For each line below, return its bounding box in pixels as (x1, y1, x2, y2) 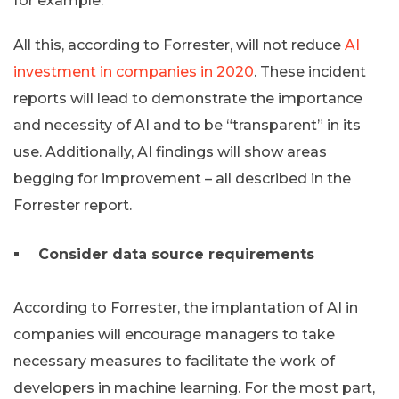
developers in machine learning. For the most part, (13, 379, 375, 397)
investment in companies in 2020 (13, 63, 254, 81)
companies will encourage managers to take (13, 326, 335, 344)
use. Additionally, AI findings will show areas (13, 143, 327, 161)
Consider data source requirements (38, 246, 314, 264)
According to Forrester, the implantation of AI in (13, 299, 358, 317)
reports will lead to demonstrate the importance (13, 90, 362, 108)
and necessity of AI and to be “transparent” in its (13, 117, 361, 134)
